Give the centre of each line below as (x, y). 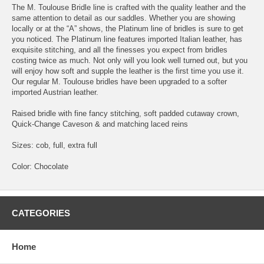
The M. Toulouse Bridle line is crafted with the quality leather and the (129, 7)
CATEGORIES (41, 213)
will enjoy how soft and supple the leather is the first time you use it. (128, 71)
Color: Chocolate (40, 166)
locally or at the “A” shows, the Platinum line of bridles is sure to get (128, 28)
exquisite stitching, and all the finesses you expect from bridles (120, 49)
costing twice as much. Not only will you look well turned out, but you (130, 60)
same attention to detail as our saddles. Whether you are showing (123, 18)
